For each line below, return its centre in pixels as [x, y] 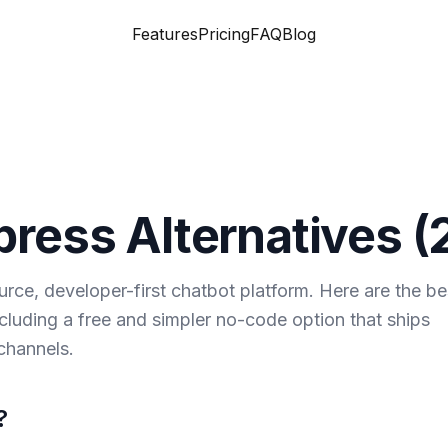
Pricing [224, 34]
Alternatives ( [272, 235]
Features [165, 34]
